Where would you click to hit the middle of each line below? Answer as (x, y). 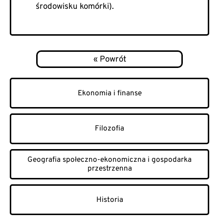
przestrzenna (109, 168)
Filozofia (109, 129)
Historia (109, 200)
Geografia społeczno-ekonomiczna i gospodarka (109, 160)
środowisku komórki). (75, 7)
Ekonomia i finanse (109, 93)
